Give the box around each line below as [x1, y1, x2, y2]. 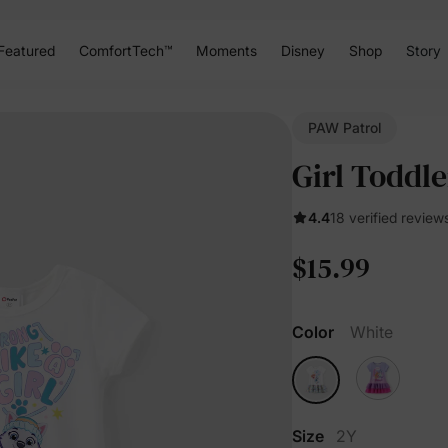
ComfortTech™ [78, 41, 172, 59]
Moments [195, 41, 257, 59]
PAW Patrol [308, 119, 381, 136]
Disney [280, 41, 325, 59]
